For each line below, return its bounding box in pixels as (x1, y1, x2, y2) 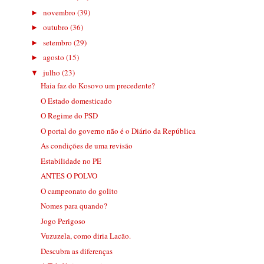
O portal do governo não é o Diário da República (40, 125, 196, 136)
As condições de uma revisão (40, 140, 133, 151)
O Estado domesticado (40, 95, 112, 106)
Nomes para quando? (40, 200, 107, 212)
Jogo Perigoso (40, 215, 85, 226)
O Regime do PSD (40, 110, 98, 121)
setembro (43, 37, 74, 48)
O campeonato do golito (40, 185, 118, 196)
